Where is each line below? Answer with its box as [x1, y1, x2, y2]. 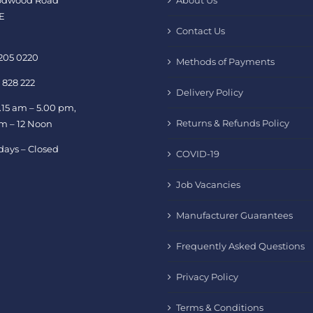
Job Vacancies [176, 179, 240, 191]
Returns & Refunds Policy [176, 117, 289, 129]
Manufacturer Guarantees [176, 210, 293, 221]
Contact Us [176, 25, 225, 37]
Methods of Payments [176, 56, 275, 68]
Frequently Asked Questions [176, 240, 305, 252]
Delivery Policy [176, 87, 243, 99]
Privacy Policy [176, 271, 238, 283]
